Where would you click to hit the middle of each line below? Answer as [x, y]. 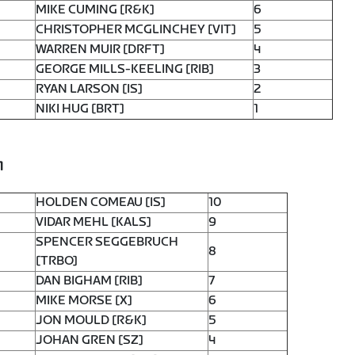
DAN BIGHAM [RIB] [89, 281]
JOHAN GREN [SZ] [90, 341]
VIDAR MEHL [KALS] [94, 223]
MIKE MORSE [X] [84, 301]
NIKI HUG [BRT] [80, 109]
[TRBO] [57, 261]
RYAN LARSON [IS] [89, 89]
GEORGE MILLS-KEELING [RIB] [125, 69]
